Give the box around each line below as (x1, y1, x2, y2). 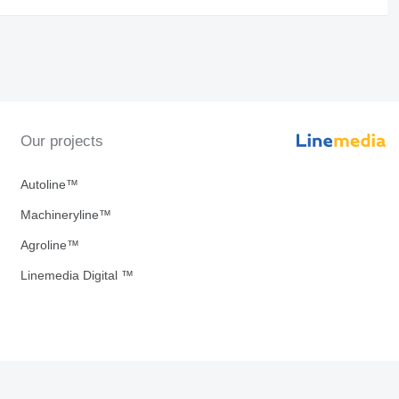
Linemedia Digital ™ (20, 268, 134, 283)
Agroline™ (20, 238, 79, 253)
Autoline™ (20, 177, 78, 192)
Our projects (20, 133, 103, 151)
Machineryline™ (20, 208, 111, 223)
